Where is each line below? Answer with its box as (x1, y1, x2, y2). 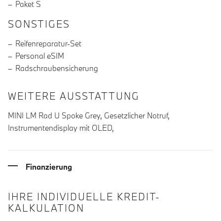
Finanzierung (26, 161, 72, 172)
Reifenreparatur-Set (15, 38, 81, 49)
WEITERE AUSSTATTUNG (8, 90, 140, 103)
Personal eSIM (15, 51, 64, 61)
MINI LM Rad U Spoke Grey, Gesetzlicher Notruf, (8, 110, 170, 121)
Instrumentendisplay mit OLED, (8, 123, 114, 133)
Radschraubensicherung (15, 63, 98, 74)
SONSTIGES (8, 18, 70, 31)
